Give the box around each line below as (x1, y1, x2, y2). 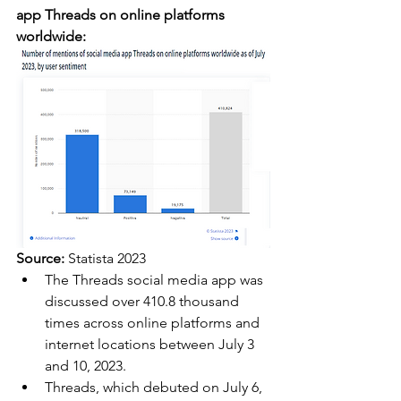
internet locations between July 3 (45, 335, 258, 353)
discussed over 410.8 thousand (45, 292, 243, 310)
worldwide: (16, 27, 86, 45)
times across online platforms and (45, 313, 263, 331)
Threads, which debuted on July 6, (45, 378, 266, 396)
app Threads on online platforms (16, 5, 228, 23)
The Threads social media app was (45, 270, 267, 288)
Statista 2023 (64, 249, 146, 267)
